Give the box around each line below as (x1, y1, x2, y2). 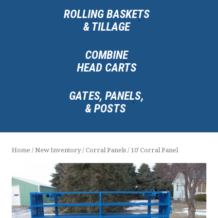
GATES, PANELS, (69, 89, 144, 103)
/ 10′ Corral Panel (126, 146, 178, 154)
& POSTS (85, 101, 128, 115)
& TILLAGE (83, 19, 130, 34)
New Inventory (35, 146, 81, 154)
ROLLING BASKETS (63, 7, 150, 21)
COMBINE (85, 48, 128, 62)
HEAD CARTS (77, 60, 136, 74)
